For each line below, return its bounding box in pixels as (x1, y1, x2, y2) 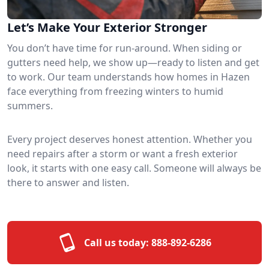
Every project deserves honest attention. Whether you (7, 132, 252, 146)
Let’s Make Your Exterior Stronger (7, 19, 207, 35)
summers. (7, 98, 53, 112)
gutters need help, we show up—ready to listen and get (7, 55, 259, 69)
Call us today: (84, 235, 149, 249)
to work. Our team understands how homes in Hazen (7, 70, 250, 83)
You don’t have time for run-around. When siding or (7, 41, 242, 55)
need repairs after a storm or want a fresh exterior (7, 147, 238, 160)
